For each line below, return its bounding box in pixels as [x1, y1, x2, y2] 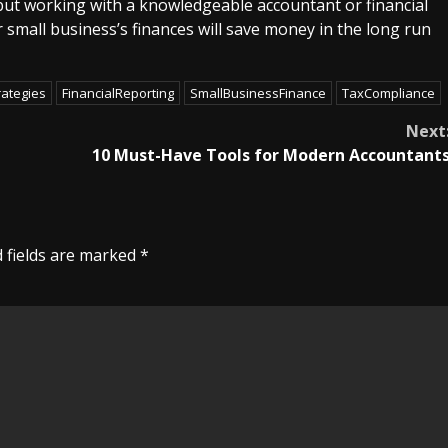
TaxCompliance [342, 83, 435, 102]
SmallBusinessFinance [190, 83, 326, 102]
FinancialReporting [62, 83, 174, 102]
